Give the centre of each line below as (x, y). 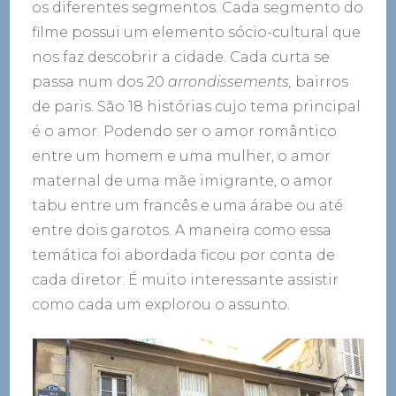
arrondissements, (230, 81)
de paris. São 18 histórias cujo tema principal (197, 106)
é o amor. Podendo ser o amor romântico (185, 131)
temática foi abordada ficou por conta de (184, 255)
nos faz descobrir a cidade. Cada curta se (181, 57)
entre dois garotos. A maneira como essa (182, 230)
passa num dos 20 (100, 81)
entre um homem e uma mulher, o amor (182, 156)
